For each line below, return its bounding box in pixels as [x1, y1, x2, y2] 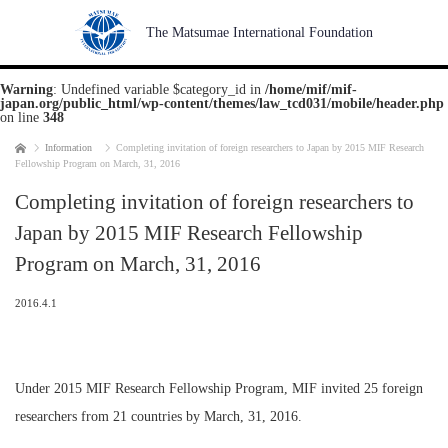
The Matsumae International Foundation [146, 24, 374, 40]
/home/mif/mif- [265, 82, 357, 97]
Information [45, 142, 92, 153]
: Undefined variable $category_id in [53, 82, 265, 97]
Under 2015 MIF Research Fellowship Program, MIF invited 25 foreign [15, 381, 423, 396]
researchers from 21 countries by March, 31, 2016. [15, 409, 302, 424]
